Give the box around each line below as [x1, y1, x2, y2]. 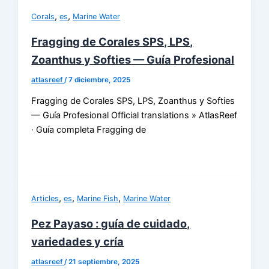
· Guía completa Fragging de [31, 124, 147, 136]
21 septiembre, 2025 [68, 258, 140, 267]
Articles [31, 194, 59, 204]
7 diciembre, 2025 [68, 75, 131, 84]
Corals [31, 11, 55, 21]
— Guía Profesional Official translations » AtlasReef [31, 110, 238, 121]
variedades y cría [31, 235, 124, 249]
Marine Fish [77, 194, 119, 204]
